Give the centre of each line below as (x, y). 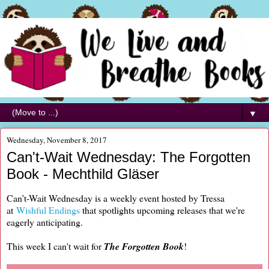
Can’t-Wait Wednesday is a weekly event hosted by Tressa (116, 198)
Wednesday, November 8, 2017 (57, 140)
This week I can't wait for (55, 246)
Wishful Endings (48, 210)
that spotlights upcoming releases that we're (162, 210)
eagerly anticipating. (45, 222)
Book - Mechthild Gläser (83, 174)
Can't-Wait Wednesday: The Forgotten (128, 157)
